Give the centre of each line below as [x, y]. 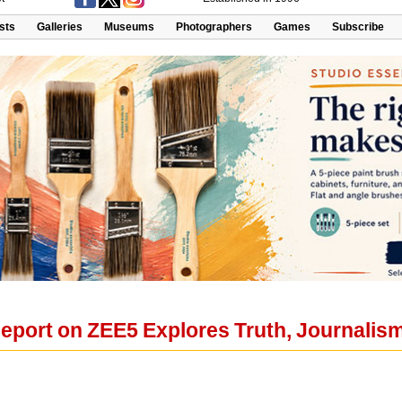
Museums [129, 27]
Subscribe [358, 27]
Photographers [214, 27]
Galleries [60, 27]
